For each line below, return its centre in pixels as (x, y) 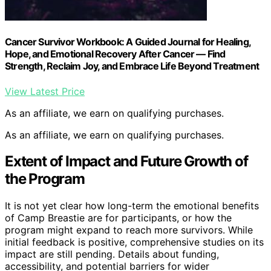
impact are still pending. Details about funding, (112, 254)
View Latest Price (45, 91)
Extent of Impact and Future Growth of (126, 162)
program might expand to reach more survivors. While (129, 230)
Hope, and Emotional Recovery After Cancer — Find (115, 54)
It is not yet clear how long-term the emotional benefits (132, 206)
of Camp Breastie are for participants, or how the (118, 218)
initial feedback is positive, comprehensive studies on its (134, 242)
